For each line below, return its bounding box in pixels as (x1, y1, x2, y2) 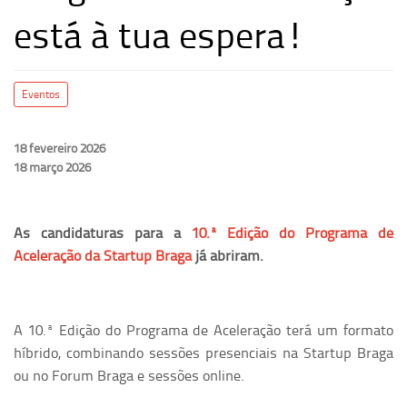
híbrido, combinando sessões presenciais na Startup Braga (14, 342, 393, 363)
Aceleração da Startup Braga (14, 245, 192, 266)
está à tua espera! (14, 8, 304, 60)
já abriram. (192, 245, 263, 266)
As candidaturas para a (14, 223, 192, 243)
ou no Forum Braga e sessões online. (14, 365, 244, 386)
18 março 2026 (14, 158, 91, 176)
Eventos (22, 85, 60, 102)
